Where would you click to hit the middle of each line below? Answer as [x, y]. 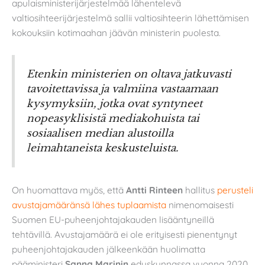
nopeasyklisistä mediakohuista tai [113, 119]
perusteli [235, 190]
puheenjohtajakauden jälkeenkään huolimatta [109, 249]
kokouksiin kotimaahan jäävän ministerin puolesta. [116, 32]
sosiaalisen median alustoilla [100, 133]
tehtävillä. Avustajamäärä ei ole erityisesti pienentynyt [125, 234]
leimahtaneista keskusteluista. [103, 148]
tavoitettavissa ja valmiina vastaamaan [122, 89]
